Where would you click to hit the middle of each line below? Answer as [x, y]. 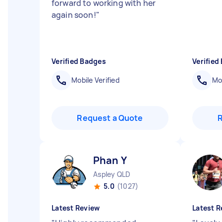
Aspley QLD [112, 174]
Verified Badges [79, 61]
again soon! [74, 15]
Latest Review [76, 208]
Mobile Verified [95, 80]
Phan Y [110, 160]
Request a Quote [110, 118]
